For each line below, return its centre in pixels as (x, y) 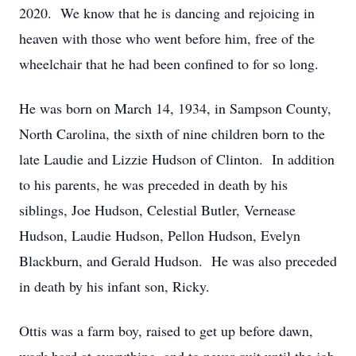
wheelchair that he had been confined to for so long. (169, 64)
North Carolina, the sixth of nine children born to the (172, 133)
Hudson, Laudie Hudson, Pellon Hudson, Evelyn (160, 235)
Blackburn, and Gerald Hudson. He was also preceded (178, 261)
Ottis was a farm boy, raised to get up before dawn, (166, 331)
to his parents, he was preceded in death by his (153, 184)
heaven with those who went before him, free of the (167, 38)
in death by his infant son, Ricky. (114, 286)
